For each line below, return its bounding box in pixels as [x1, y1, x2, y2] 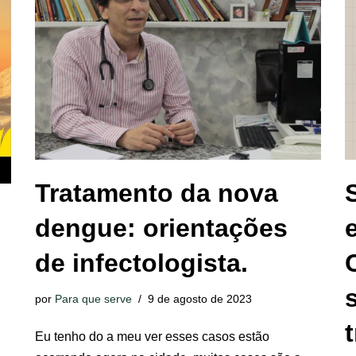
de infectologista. [35, 249, 248, 277]
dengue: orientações [35, 214, 288, 242]
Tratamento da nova [35, 179, 278, 207]
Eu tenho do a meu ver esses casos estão [35, 330, 269, 343]
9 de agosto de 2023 [148, 292, 252, 305]
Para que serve [55, 292, 132, 305]
